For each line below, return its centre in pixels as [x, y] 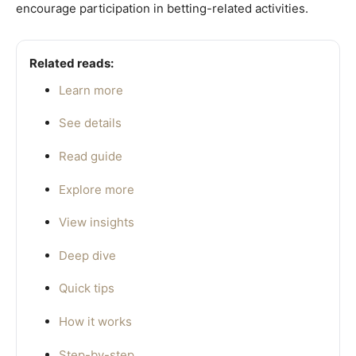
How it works [95, 321]
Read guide [91, 156]
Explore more [97, 189]
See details [90, 123]
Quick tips [87, 288]
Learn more [91, 90]
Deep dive [87, 255]
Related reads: [72, 63]
